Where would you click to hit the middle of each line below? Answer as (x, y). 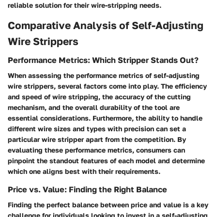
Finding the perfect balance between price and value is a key (108, 205)
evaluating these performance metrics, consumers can (96, 150)
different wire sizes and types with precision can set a (97, 129)
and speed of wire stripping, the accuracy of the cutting (99, 97)
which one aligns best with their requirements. (84, 171)
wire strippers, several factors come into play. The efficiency (107, 86)
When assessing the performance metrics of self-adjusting (104, 76)
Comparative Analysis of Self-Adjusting (106, 25)
